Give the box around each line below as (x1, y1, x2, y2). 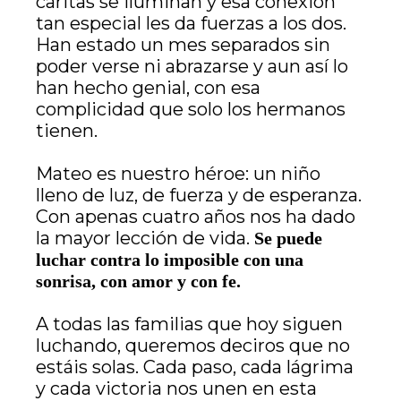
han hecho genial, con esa (36, 76, 260, 98)
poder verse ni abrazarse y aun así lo (36, 55, 348, 77)
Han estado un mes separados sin (36, 33, 330, 55)
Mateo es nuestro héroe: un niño (36, 162, 320, 184)
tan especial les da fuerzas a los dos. (36, 12, 346, 34)
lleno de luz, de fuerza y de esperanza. (36, 183, 362, 206)
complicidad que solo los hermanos (36, 98, 346, 120)
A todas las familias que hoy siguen (36, 312, 343, 335)
